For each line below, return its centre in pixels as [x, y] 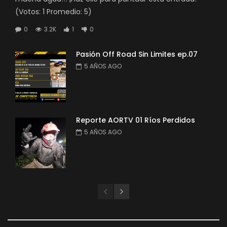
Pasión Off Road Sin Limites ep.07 [137, 54]
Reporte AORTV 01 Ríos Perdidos [136, 120]
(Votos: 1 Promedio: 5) [53, 11]
